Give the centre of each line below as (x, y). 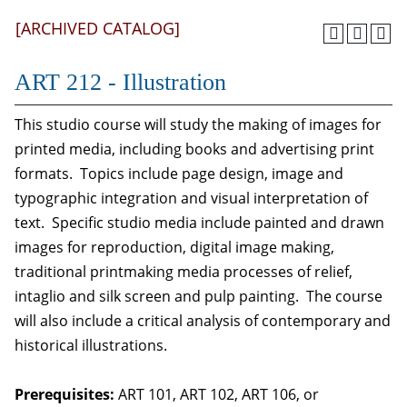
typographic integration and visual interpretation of (191, 198)
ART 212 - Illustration (120, 82)
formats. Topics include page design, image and (179, 174)
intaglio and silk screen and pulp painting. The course (199, 296)
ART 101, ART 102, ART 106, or (217, 394)
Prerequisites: (65, 394)
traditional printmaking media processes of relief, (184, 272)
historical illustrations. (93, 345)
